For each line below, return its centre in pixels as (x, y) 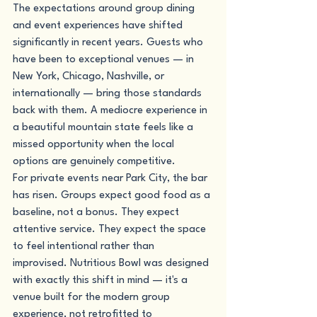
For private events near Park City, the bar (111, 179)
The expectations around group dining (105, 9)
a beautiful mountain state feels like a (104, 128)
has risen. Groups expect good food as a (113, 196)
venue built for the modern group (93, 298)
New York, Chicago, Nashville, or (90, 77)
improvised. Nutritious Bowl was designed (112, 264)
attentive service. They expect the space (111, 230)
